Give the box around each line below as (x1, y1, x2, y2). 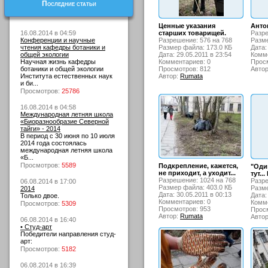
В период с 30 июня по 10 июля (20, 132, 115, 139)
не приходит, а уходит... (159, 169, 236, 176)
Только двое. (20, 192, 59, 199)
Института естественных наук (20, 72, 112, 80)
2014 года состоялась (20, 139, 87, 147)
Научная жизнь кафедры (20, 58, 96, 65)
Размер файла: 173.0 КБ (159, 44, 232, 51)
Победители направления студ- (20, 230, 116, 237)
